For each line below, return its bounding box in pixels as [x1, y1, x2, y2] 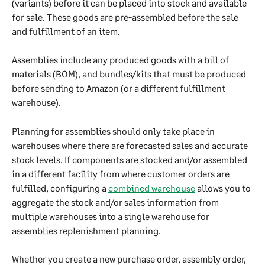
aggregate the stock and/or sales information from [12, 196, 221, 208]
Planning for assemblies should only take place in [12, 125, 216, 137]
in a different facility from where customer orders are [12, 167, 231, 179]
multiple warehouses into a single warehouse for [12, 210, 211, 222]
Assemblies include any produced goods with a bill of [12, 54, 231, 66]
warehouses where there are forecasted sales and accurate [12, 139, 250, 151]
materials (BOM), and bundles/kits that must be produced [12, 68, 248, 80]
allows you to [195, 182, 253, 193]
